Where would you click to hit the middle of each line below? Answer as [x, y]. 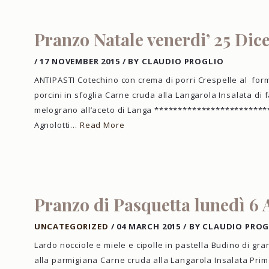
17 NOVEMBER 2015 [80, 62]
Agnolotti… [57, 125]
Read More [102, 125]
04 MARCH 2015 [149, 227]
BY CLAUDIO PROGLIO [176, 62]
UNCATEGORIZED [71, 227]
